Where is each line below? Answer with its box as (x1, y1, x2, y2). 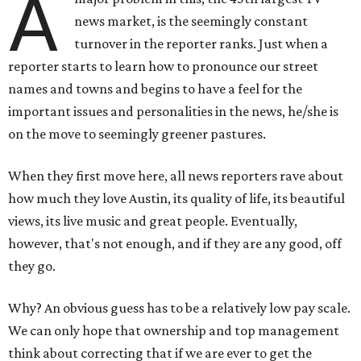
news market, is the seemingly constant (74, 13, 309, 29)
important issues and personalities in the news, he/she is (8, 103, 338, 119)
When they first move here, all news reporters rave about (8, 168, 343, 184)
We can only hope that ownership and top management (8, 322, 339, 338)
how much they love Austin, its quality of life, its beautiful (8, 190, 345, 206)
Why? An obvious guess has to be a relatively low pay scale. (8, 300, 351, 316)
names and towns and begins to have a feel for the (8, 81, 302, 97)
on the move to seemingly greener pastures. (8, 126, 266, 142)
